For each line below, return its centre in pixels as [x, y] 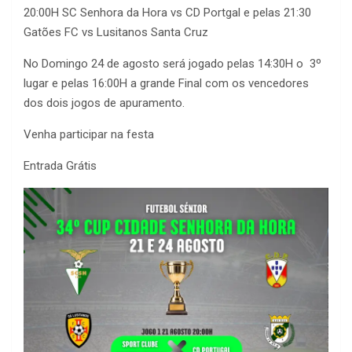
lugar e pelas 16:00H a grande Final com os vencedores [166, 84]
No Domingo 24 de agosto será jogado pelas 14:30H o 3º [172, 64]
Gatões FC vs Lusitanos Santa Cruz [116, 33]
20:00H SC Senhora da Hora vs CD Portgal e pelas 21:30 [167, 13]
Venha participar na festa [89, 135]
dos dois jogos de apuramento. [104, 103]
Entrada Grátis [60, 166]
